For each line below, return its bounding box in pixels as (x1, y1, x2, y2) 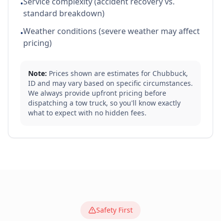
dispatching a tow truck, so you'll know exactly (28, 98, 181, 108)
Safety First (96, 205, 133, 215)
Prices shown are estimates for (47, 69, 152, 78)
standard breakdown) (23, 8, 105, 19)
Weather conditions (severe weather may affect (23, 26, 200, 37)
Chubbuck (152, 69, 186, 78)
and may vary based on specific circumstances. (36, 78, 193, 88)
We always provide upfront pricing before (28, 88, 166, 98)
